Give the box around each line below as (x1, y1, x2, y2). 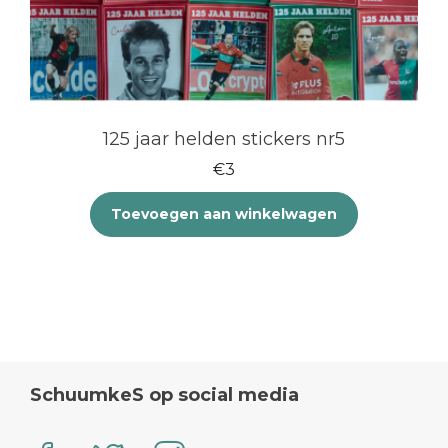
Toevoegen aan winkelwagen (111, 205, 337, 224)
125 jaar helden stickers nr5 (103, 128, 345, 151)
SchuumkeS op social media (30, 384, 299, 407)
